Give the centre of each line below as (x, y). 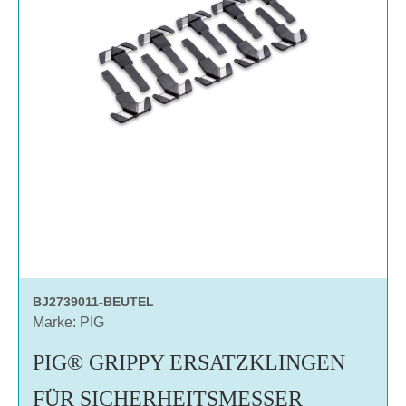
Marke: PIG (68, 322)
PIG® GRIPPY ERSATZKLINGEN (189, 362)
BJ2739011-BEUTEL (93, 301)
